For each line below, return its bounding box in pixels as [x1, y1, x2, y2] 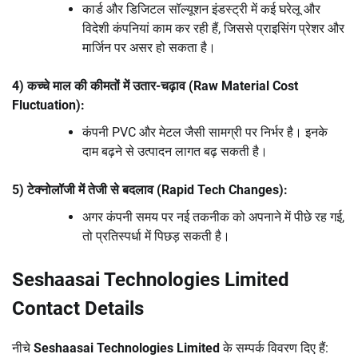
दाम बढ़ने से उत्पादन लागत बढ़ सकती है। [82, 144, 268, 160]
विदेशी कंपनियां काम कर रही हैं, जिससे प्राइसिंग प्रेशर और [82, 21, 344, 37]
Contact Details [12, 297, 144, 320]
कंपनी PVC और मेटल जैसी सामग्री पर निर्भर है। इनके [82, 125, 328, 141]
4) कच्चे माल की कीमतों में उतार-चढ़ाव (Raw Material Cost [12, 78, 298, 94]
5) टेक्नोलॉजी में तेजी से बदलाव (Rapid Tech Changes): [12, 182, 288, 198]
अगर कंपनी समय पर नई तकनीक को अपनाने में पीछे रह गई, [82, 209, 344, 225]
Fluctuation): [12, 97, 85, 113]
